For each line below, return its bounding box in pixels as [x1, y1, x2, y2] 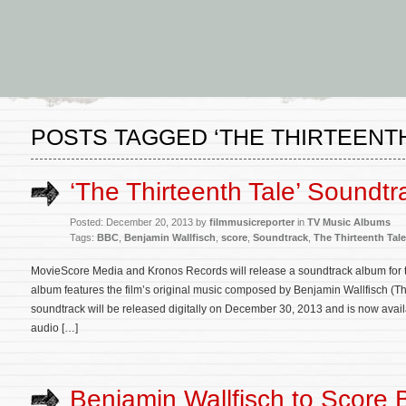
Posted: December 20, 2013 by [70, 217, 209, 227]
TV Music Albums [307, 217, 391, 227]
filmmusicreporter [209, 217, 295, 227]
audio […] [31, 322, 78, 334]
